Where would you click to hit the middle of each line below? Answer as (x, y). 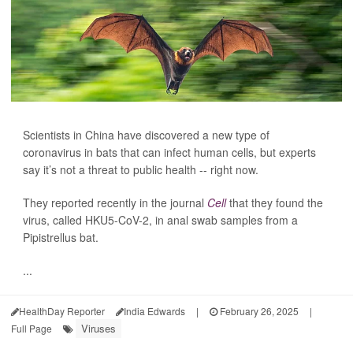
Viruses (98, 328)
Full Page (32, 328)
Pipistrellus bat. (61, 237)
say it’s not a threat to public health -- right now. (141, 169)
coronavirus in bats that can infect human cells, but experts (169, 152)
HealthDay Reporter (62, 311)
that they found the (275, 203)
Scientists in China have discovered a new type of (146, 135)
